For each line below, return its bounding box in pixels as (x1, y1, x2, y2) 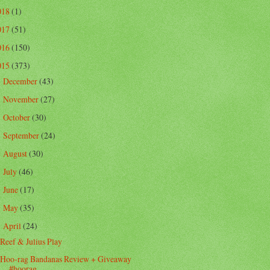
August (2, 148, 29, 160)
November (2, 93, 40, 105)
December (2, 75, 39, 87)
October (2, 111, 32, 123)
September (2, 129, 41, 141)
